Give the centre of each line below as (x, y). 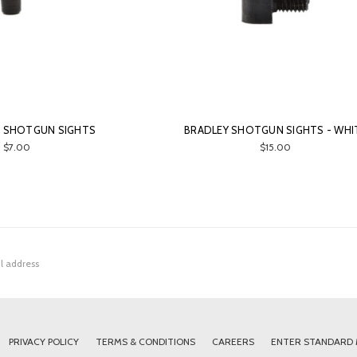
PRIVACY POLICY (43, 342)
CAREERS (233, 342)
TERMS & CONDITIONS (145, 342)
